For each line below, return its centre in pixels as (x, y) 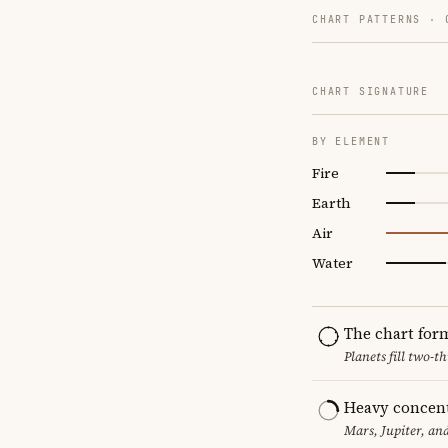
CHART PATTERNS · (378, 19)
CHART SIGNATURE (370, 91)
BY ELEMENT (351, 141)
